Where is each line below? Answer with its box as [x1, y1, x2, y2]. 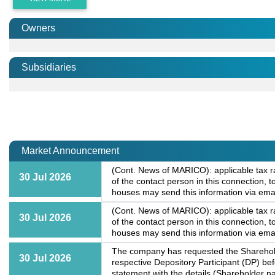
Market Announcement [21, 145, 119, 157]
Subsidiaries [21, 62, 76, 73]
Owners [21, 23, 55, 34]
